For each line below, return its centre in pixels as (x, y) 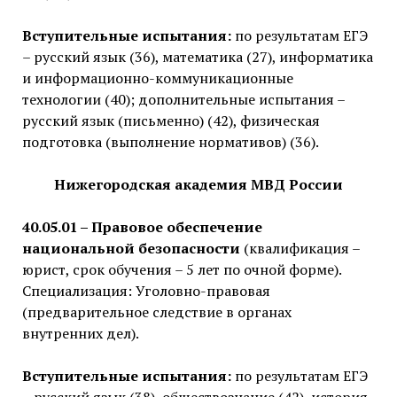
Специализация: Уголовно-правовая (146, 291)
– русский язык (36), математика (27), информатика (197, 57)
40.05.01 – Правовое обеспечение (142, 227)
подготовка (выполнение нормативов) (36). (170, 142)
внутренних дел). (80, 334)
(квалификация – (300, 249)
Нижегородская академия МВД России (198, 185)
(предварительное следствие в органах (156, 312)
